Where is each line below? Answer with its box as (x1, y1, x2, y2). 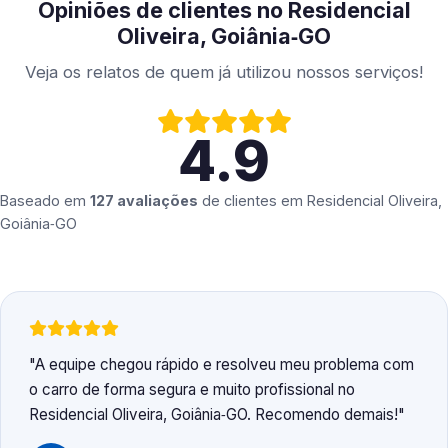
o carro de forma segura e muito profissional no (29, 380, 355, 400)
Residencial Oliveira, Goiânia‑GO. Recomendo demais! (29, 405, 398, 425)
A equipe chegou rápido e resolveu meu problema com (35, 355, 414, 375)
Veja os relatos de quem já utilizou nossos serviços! (25, 62, 423, 83)
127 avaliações (90, 192, 198, 210)
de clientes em (198, 192, 307, 210)
